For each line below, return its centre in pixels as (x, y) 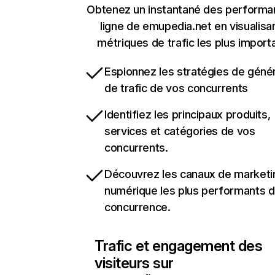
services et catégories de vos (180, 131)
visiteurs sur (134, 263)
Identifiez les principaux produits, (188, 114)
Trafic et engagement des (179, 246)
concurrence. (137, 207)
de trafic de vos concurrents (176, 88)
